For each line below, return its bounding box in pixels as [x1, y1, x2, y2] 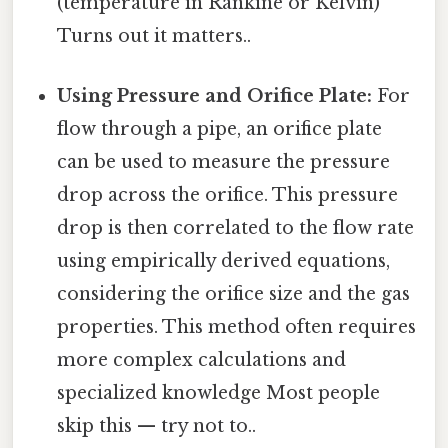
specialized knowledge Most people [57, 381, 381, 404]
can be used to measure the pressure [57, 150, 391, 173]
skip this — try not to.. [57, 414, 257, 437]
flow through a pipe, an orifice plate [57, 117, 383, 140]
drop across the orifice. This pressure [57, 183, 399, 206]
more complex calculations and [57, 348, 347, 371]
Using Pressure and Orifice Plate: [57, 84, 373, 107]
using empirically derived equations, [57, 249, 391, 272]
